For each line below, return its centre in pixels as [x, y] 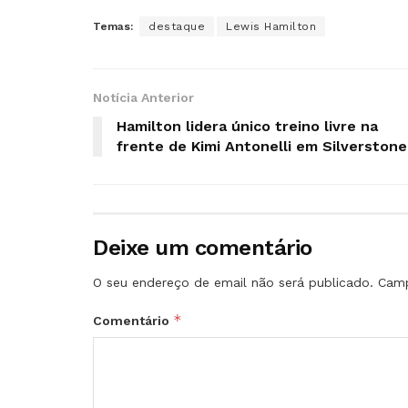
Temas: [113, 26]
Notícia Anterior [143, 97]
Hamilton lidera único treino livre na [247, 126]
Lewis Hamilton [271, 26]
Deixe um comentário [203, 247]
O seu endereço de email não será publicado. [233, 282]
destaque [177, 26]
